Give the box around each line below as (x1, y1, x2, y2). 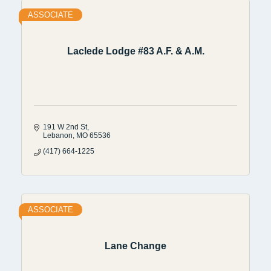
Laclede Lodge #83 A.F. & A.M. (67, 46, 204, 57)
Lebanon (43, 131, 73, 140)
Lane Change (105, 241, 166, 252)
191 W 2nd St (43, 122, 87, 131)
